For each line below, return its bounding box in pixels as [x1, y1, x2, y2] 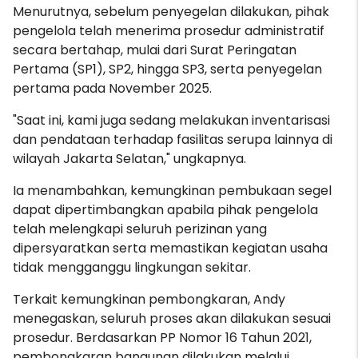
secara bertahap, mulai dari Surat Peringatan [13, 40, 296, 59]
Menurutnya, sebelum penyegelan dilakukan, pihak [13, 2, 329, 21]
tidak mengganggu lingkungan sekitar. [13, 257, 251, 276]
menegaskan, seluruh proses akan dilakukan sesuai [13, 308, 331, 328]
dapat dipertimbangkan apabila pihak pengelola [13, 200, 318, 219]
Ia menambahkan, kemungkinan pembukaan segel [13, 181, 332, 200]
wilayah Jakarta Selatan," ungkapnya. [13, 149, 246, 168]
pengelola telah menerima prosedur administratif [13, 21, 324, 40]
